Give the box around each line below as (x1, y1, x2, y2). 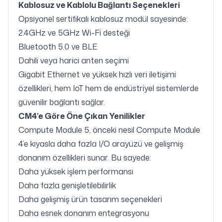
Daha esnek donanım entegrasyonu (18, 208, 149, 219)
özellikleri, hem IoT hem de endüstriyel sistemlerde (18, 83, 199, 94)
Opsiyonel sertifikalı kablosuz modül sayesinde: (18, 13, 188, 25)
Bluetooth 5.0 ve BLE (18, 41, 97, 53)
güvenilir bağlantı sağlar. (18, 97, 105, 108)
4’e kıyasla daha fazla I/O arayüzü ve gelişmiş (18, 138, 183, 150)
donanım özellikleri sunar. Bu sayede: (18, 152, 151, 164)
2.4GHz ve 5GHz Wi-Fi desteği (18, 27, 130, 39)
